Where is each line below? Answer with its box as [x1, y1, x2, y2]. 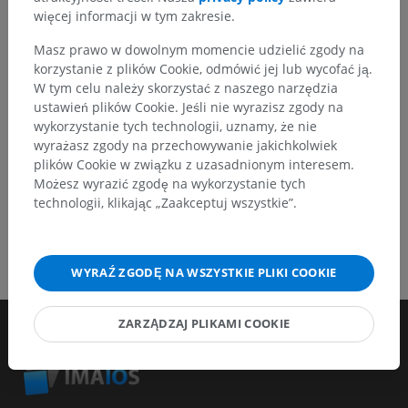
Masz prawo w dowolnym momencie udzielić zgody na [34, 41, 364, 59]
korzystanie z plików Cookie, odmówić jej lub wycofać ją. [34, 60, 372, 78]
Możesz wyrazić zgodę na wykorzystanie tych [34, 175, 306, 193]
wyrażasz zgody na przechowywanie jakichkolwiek [34, 137, 337, 155]
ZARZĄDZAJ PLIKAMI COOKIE [117, 315, 291, 331]
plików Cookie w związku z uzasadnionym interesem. [34, 156, 354, 174]
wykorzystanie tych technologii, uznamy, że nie [34, 117, 317, 136]
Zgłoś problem [174, 15, 252, 32]
